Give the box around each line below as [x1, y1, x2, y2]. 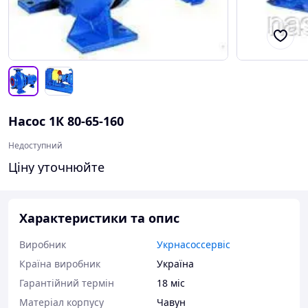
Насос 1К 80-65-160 [8, 113, 124, 129]
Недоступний [8, 140, 63, 151]
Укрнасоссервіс [157, 238, 230, 251]
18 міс [157, 276, 185, 289]
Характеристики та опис [19, 210, 179, 226]
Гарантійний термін [19, 276, 114, 289]
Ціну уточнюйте [8, 159, 104, 175]
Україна [157, 257, 194, 270]
